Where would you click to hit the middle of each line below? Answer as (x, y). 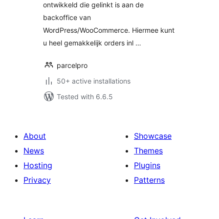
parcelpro (72, 65)
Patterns (149, 180)
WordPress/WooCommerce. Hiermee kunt (109, 30)
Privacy (37, 180)
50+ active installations (94, 81)
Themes (148, 151)
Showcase (153, 136)
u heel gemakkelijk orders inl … (92, 43)
